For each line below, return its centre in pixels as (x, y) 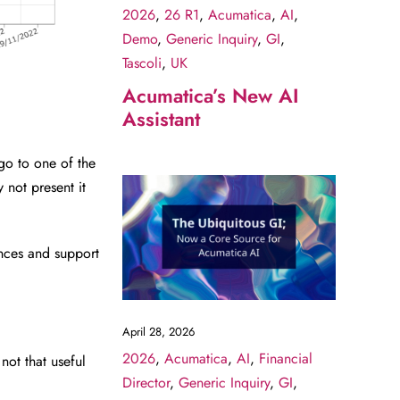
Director (146, 382)
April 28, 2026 (158, 331)
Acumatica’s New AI (210, 96)
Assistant (161, 119)
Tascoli (142, 63)
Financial (285, 358)
